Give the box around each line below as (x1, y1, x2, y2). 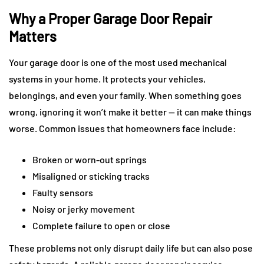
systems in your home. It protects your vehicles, (9, 73, 206, 85)
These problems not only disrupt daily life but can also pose (9, 242, 253, 254)
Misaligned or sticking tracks (32, 170, 150, 182)
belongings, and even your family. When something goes (9, 90, 242, 101)
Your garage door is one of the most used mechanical (9, 57, 227, 68)
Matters (9, 28, 57, 45)
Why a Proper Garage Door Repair (9, 10, 212, 28)
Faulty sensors (32, 187, 93, 199)
